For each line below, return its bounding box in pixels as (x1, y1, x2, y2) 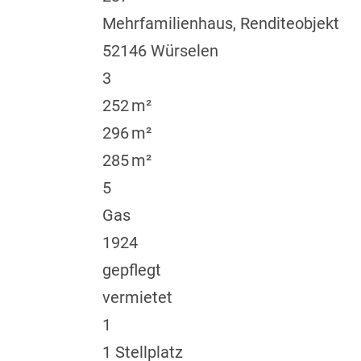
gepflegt (102, 260, 161, 280)
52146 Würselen (102, 41, 218, 61)
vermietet (102, 288, 172, 308)
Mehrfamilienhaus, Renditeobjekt (102, 14, 339, 34)
